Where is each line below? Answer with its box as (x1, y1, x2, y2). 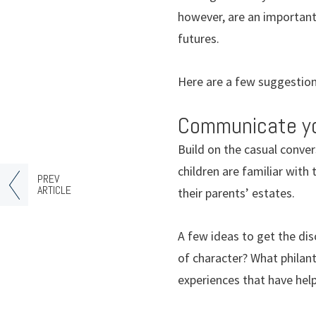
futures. (178, 30, 219, 47)
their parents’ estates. (178, 184, 295, 201)
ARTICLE (37, 183, 71, 198)
